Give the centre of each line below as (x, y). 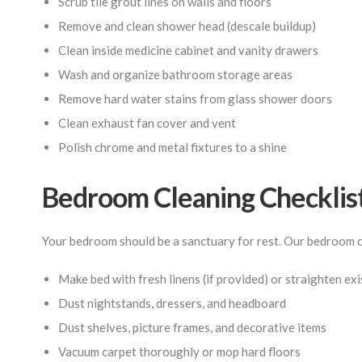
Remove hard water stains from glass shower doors (195, 99)
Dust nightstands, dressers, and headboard (172, 303)
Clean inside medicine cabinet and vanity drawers (188, 50)
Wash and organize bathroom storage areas (175, 74)
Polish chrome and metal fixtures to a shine (173, 147)
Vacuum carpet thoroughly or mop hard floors (179, 351)
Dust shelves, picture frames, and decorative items (192, 327)
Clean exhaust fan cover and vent (147, 123)
